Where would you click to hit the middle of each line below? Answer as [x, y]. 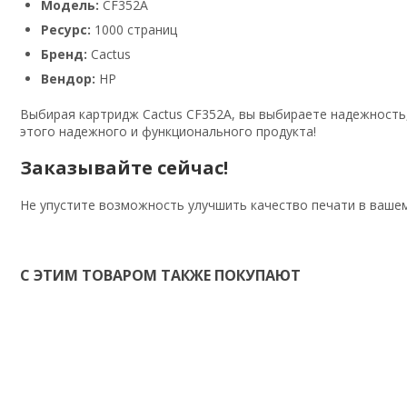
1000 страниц [134, 29]
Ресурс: [66, 29]
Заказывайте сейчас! [124, 167]
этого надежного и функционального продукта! [168, 131]
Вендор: [68, 78]
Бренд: [64, 54]
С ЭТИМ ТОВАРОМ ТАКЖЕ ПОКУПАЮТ [160, 275]
